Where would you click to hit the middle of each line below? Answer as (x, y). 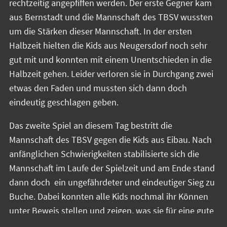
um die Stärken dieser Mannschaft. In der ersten (101, 31)
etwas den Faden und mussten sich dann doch (98, 88)
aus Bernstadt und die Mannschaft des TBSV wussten (111, 17)
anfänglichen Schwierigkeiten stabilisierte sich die (104, 154)
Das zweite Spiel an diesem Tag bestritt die (91, 126)
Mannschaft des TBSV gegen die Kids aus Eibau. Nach (110, 140)
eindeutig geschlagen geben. (65, 102)
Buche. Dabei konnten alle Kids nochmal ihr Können (109, 197)
